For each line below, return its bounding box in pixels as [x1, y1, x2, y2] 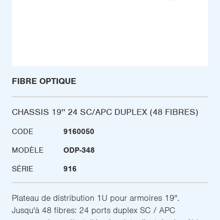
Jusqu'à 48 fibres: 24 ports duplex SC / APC [12, 205, 175, 216]
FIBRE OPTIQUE [12, 76, 76, 87]
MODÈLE [12, 145, 44, 156]
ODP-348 [63, 145, 95, 156]
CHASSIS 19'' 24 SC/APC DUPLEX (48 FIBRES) [12, 107, 198, 118]
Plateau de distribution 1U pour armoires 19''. [12, 192, 179, 204]
